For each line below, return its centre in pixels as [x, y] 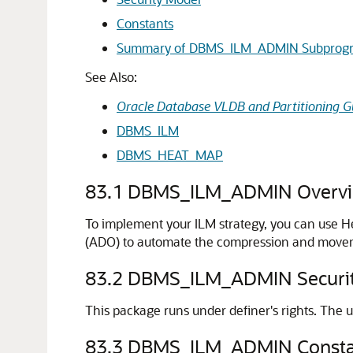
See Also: [111, 77]
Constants [145, 23]
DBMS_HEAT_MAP [170, 155]
